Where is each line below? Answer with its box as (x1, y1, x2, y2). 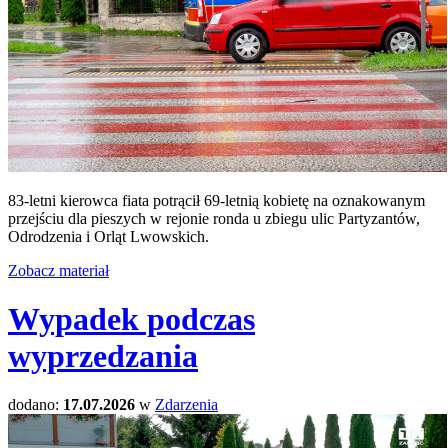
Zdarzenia (155, 396, 218, 414)
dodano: (8, 396, 63, 414)
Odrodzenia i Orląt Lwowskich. (8, 227, 209, 245)
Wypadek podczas (8, 301, 255, 338)
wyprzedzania (8, 338, 198, 375)
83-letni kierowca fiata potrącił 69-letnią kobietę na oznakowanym (8, 191, 425, 209)
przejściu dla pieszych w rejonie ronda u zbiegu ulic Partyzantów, (8, 209, 420, 227)
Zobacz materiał (8, 261, 109, 279)
